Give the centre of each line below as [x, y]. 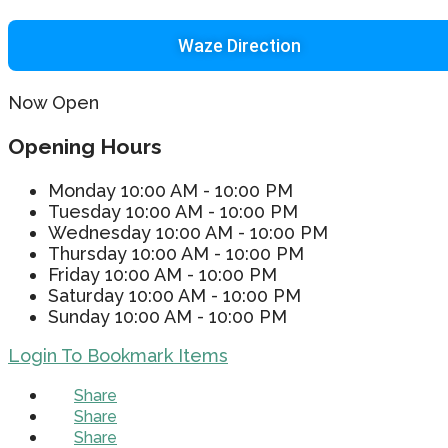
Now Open [53, 102]
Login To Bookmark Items [118, 355]
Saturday [86, 295]
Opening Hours [85, 146]
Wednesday [99, 232]
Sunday [79, 316]
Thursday [87, 253]
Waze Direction [239, 45]
